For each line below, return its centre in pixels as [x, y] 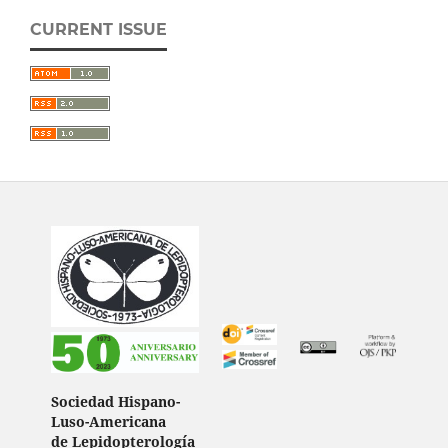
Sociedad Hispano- [116, 402]
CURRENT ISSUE [98, 29]
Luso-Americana [109, 422]
